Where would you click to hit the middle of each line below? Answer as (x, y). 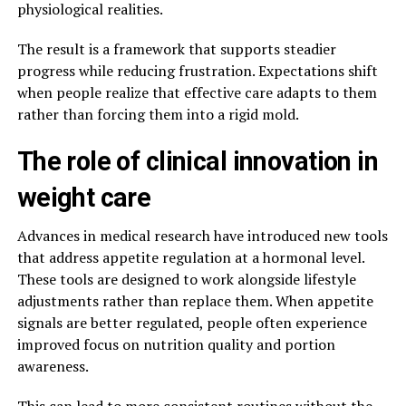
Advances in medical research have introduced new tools (202, 235)
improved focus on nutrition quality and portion (176, 344)
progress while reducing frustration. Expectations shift (197, 70)
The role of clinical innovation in (198, 161)
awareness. (53, 366)
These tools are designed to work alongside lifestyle (186, 279)
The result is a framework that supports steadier (176, 48)
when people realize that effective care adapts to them (197, 92)
